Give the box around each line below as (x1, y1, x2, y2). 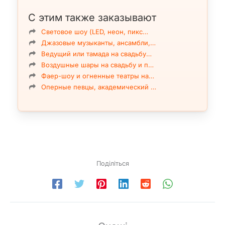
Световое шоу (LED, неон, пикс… (41, 27, 148, 36)
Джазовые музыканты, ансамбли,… (41, 38, 156, 47)
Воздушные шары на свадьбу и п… (41, 60, 154, 69)
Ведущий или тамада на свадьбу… (41, 49, 152, 58)
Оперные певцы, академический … (41, 82, 156, 91)
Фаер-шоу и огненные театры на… (41, 71, 154, 80)
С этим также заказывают (28, 11, 156, 24)
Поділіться (96, 159, 129, 167)
